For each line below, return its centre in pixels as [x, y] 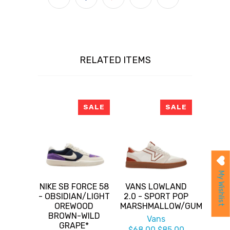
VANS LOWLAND [156, 186]
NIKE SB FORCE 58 [74, 186]
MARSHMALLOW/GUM [161, 206]
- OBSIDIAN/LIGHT [74, 196]
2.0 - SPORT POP [156, 196]
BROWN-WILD [74, 216]
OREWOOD [74, 206]
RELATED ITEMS [115, 60]
